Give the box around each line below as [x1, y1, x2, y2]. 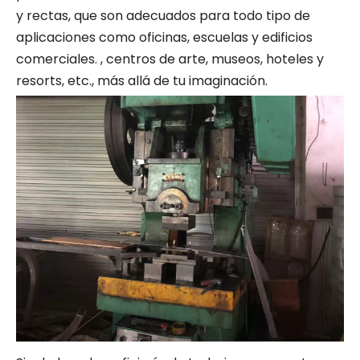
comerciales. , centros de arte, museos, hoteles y [16, 49, 324, 68]
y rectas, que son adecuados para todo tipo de [16, 6, 310, 25]
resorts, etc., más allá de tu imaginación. [16, 71, 268, 90]
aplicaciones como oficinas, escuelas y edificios [16, 27, 313, 47]
